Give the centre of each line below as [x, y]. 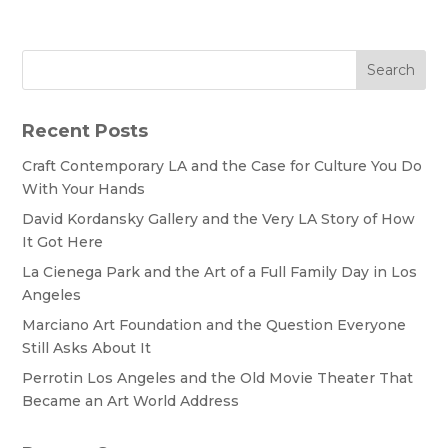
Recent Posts [85, 131]
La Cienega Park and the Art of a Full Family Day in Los [220, 272]
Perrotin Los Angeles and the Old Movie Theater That [218, 378]
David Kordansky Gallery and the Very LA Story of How [219, 219]
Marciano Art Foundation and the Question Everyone [214, 325]
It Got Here [63, 242]
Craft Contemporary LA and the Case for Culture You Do [222, 166]
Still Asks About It [87, 348]
